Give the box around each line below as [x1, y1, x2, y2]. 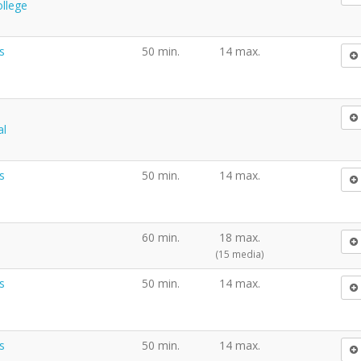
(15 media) [215, 247, 264, 260]
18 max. [219, 229, 260, 245]
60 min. [142, 229, 180, 245]
